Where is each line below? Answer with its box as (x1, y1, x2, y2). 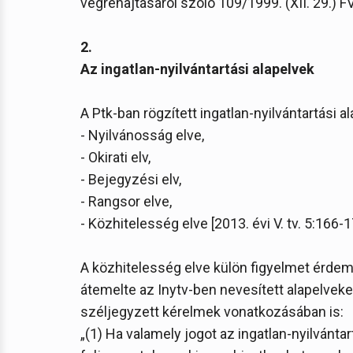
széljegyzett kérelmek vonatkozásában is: (80, 303, 344, 320)
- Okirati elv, (80, 149, 150, 165)
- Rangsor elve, (80, 193, 172, 210)
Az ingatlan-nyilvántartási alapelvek (80, 61, 314, 77)
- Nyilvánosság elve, (80, 127, 204, 143)
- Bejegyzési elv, (80, 171, 181, 188)
